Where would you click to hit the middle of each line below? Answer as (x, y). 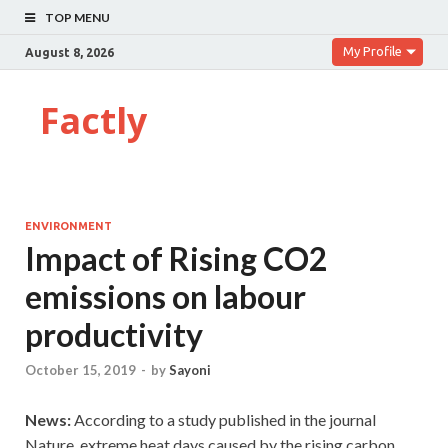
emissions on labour (165, 296)
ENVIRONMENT (68, 226)
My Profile (372, 51)
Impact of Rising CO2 (176, 258)
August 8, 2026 (69, 52)
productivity (114, 334)
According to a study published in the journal (223, 420)
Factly (93, 120)
